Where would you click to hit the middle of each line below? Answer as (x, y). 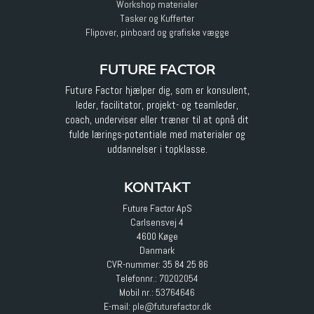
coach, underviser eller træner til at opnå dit (157, 120)
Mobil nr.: (137, 293)
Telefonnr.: (137, 279)
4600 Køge (157, 237)
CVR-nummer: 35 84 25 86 (157, 265)
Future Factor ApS (157, 209)
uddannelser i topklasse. (157, 150)
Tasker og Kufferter (157, 19)
